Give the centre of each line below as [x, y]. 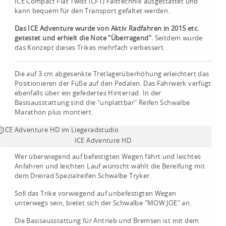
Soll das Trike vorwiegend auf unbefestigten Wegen [95, 194]
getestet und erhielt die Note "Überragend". [84, 38]
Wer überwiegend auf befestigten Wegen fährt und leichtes [108, 157]
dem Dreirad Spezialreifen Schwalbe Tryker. [83, 176]
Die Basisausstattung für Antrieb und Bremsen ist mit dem [107, 221]
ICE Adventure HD [103, 141]
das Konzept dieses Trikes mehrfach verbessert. [90, 48]
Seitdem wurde [178, 38]
